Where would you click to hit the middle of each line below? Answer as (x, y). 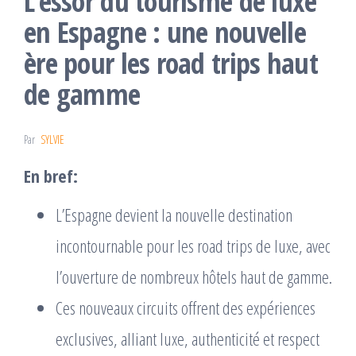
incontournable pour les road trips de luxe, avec (193, 245)
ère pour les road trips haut (171, 63)
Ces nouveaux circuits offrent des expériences (186, 307)
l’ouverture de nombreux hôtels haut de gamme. (194, 276)
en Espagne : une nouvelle (165, 32)
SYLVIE (52, 139)
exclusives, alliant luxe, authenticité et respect (188, 338)
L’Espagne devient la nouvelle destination (174, 214)
